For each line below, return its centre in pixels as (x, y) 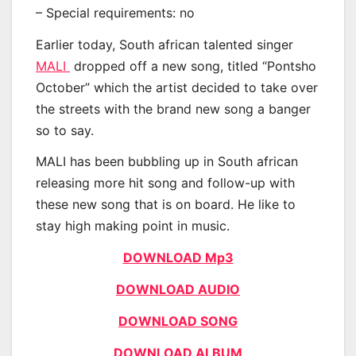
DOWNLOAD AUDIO (178, 289)
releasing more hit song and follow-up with (165, 183)
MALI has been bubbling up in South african (167, 162)
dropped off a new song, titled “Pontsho (193, 66)
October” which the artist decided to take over (177, 87)
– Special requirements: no (115, 12)
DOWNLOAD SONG (178, 321)
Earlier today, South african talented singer (164, 44)
